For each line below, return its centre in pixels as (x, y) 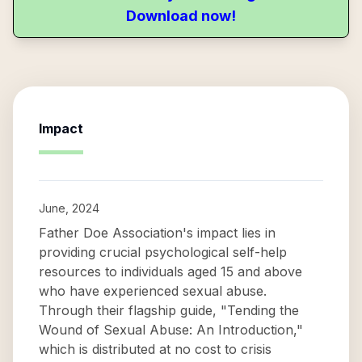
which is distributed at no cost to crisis (155, 349)
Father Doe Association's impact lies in (157, 233)
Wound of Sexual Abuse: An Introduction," (171, 330)
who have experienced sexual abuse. (153, 291)
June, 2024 (69, 208)
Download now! (181, 16)
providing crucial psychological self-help (163, 252)
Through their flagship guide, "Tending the (169, 310)
